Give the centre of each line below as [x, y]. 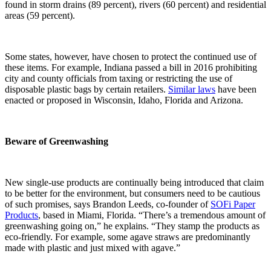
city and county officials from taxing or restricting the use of [119, 78]
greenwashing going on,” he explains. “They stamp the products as [132, 226]
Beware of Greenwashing [57, 141]
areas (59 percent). [40, 15]
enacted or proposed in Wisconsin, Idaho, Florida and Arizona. [124, 100]
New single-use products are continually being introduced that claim [134, 182]
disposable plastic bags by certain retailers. [87, 89]
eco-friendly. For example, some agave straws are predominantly [128, 237]
